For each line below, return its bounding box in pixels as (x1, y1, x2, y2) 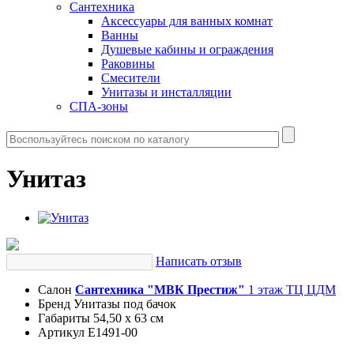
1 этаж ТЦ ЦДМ (245, 282, 336, 296)
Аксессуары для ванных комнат (101, 14, 273, 28)
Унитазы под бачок (73, 296, 176, 311)
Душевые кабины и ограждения (101, 43, 273, 56)
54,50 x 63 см (93, 311, 164, 325)
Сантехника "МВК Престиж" (75, 282, 245, 296)
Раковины (101, 57, 155, 70)
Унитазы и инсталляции (101, 85, 232, 99)
